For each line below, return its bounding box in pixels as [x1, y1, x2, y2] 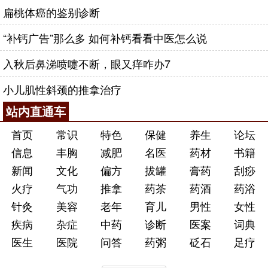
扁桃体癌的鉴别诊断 [3, 4, 100, 20]
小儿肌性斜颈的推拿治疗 [3, 81, 121, 97]
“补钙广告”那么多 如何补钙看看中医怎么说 [3, 30, 207, 45]
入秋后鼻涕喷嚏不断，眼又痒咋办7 [3, 56, 170, 71]
